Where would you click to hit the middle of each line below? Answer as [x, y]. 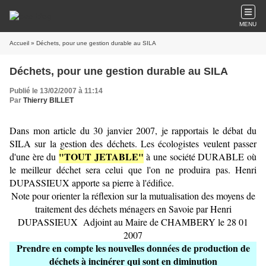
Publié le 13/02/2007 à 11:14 [56, 91]
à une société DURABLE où [200, 156]
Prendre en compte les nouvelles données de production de [133, 248]
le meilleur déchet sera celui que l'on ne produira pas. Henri [133, 170]
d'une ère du [34, 156]
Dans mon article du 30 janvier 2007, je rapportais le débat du [133, 130]
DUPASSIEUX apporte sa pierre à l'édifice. [92, 183]
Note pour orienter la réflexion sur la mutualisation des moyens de [133, 196]
